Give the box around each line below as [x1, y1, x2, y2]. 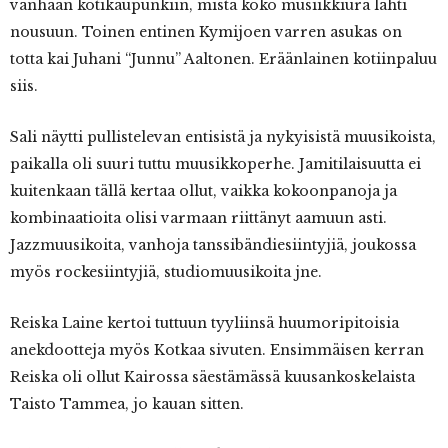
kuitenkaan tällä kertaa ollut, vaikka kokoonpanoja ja [10, 182, 397, 200]
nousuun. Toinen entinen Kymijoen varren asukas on [10, 23, 402, 41]
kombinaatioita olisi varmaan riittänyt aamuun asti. [10, 209, 387, 227]
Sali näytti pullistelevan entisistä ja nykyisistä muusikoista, [10, 128, 436, 146]
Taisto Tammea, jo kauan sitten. [10, 395, 244, 413]
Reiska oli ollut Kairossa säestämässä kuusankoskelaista [10, 368, 415, 386]
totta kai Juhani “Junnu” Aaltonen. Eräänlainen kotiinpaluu [10, 50, 437, 68]
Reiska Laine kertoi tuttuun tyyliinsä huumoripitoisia [10, 314, 399, 332]
